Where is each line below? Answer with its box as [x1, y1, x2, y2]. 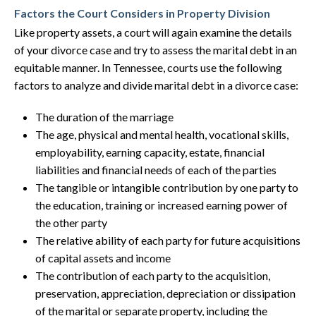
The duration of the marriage [35, 110, 174, 123]
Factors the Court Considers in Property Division [14, 6, 270, 20]
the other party [35, 216, 107, 229]
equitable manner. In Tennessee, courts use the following [14, 61, 282, 74]
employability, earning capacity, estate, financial [35, 145, 265, 159]
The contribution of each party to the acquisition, [35, 269, 270, 282]
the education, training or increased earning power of [35, 198, 288, 212]
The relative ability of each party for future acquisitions [35, 233, 300, 247]
